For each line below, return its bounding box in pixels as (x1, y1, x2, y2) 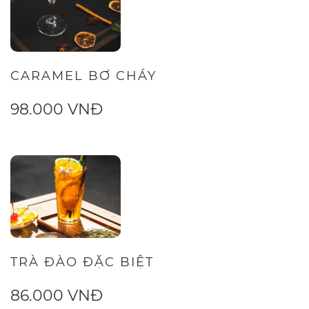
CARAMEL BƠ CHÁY (10, 68, 157, 83)
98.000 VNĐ (10, 100, 103, 119)
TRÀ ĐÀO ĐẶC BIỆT (10, 255, 154, 270)
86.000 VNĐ (10, 286, 103, 305)
